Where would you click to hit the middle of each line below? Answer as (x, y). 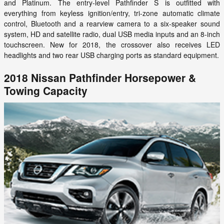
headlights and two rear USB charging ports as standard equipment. (111, 55)
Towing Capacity (46, 91)
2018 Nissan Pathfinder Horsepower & (100, 78)
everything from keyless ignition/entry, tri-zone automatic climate (112, 13)
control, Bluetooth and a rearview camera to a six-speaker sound (112, 24)
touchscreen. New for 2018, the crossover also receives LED (112, 45)
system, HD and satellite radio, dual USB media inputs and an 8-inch (112, 34)
